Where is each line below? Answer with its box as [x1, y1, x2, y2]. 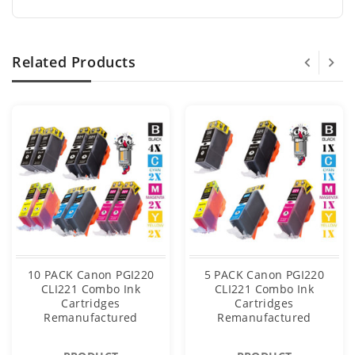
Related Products [12, 52, 136, 72]
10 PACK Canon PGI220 [27, 267, 155, 283]
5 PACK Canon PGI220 [204, 267, 325, 283]
